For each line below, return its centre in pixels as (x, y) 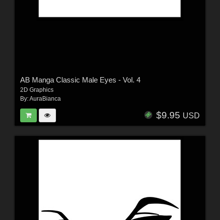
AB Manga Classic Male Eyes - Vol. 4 (80, 80)
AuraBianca (45, 99)
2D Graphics (37, 90)
